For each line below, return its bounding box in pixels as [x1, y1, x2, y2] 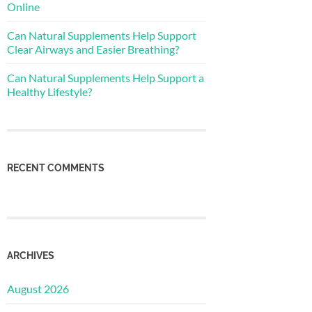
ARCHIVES [7, 249, 54, 262]
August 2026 [7, 282, 69, 296]
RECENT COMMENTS [7, 161, 104, 173]
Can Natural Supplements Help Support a [7, 70, 204, 84]
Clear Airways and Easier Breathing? [7, 42, 179, 56]
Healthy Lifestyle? [7, 84, 92, 98]
